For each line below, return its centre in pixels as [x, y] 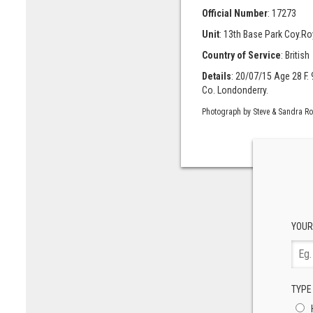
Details [216, 76]
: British [295, 55]
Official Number [234, 13]
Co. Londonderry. [235, 90]
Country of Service [241, 55]
